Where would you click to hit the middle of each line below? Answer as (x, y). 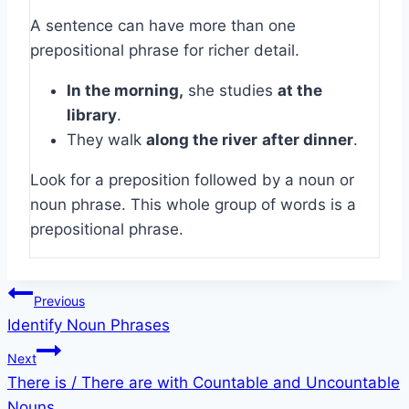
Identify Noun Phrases (89, 325)
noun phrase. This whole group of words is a (193, 205)
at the (300, 91)
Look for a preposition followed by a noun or (192, 180)
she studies (231, 91)
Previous (59, 301)
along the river (202, 140)
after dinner (308, 140)
